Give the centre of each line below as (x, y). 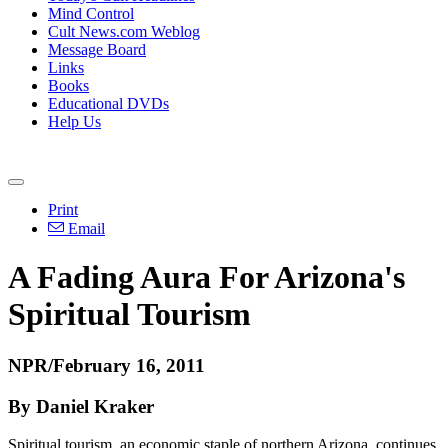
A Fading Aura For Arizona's (206, 277)
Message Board (97, 49)
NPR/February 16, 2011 (106, 365)
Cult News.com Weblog (124, 31)
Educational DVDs (108, 103)
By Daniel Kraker (81, 406)
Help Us (74, 121)
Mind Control (91, 13)
